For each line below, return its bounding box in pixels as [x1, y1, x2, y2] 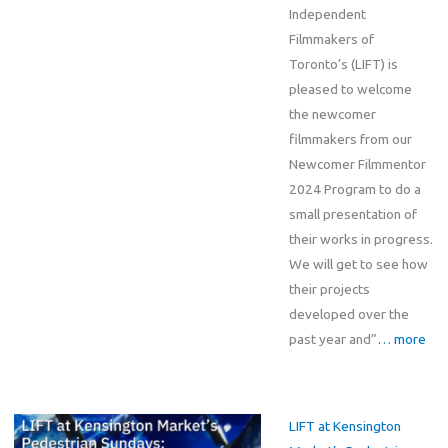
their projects [288, 280, 370, 297]
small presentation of [288, 205, 417, 222]
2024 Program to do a [288, 180, 421, 197]
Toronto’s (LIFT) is [288, 55, 398, 72]
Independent [288, 5, 366, 22]
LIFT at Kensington [288, 418, 401, 435]
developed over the [288, 305, 409, 322]
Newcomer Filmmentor [288, 155, 426, 172]
